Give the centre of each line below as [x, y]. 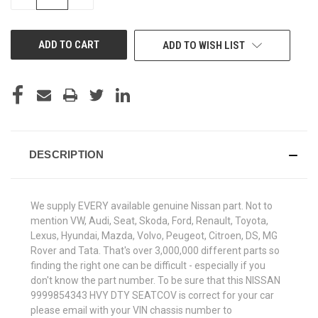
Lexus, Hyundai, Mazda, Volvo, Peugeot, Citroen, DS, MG [154, 235]
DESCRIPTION [66, 154]
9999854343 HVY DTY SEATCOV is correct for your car [152, 295]
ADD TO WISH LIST [203, 45]
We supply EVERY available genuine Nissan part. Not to [152, 205]
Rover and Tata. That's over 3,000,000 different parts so [155, 250]
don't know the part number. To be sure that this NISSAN [155, 280]
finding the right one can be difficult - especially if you [148, 265]
